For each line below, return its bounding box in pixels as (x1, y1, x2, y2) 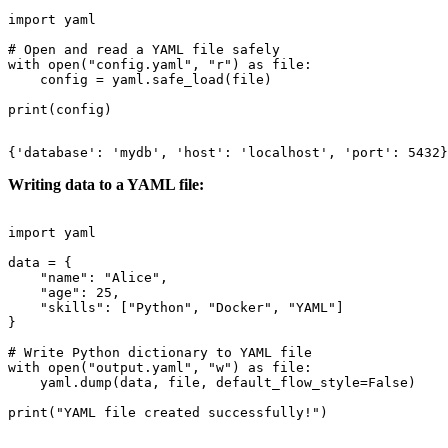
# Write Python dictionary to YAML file (8, 344, 312, 360)
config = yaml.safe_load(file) (8, 71, 272, 87)
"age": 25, (8, 284, 120, 300)
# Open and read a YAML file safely (8, 41, 280, 57)
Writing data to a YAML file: (8, 175, 204, 193)
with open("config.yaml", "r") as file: (8, 56, 312, 72)
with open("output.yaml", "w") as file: (8, 359, 312, 375)
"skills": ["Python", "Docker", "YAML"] (8, 299, 344, 315)
